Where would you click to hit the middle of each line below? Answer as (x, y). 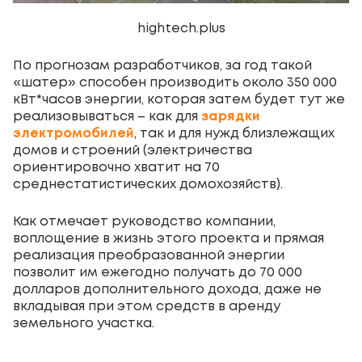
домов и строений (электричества (133, 151)
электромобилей (74, 134)
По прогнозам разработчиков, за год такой (162, 66)
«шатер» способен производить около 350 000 (175, 83)
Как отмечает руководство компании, (144, 222)
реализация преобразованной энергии (149, 256)
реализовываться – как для (107, 117)
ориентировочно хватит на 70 (116, 168)
